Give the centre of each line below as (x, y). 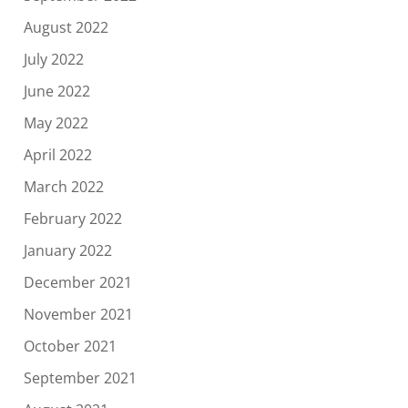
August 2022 (66, 28)
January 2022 (67, 251)
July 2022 (53, 60)
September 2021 (80, 378)
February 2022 (72, 219)
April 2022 (57, 155)
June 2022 (56, 92)
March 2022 (63, 187)
